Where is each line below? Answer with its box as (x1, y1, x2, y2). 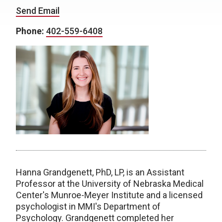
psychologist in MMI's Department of (16, 201, 161, 212)
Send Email (16, 5, 59, 16)
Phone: (16, 26, 46, 36)
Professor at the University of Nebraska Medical (16, 178, 204, 189)
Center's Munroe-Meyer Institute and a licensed (16, 189, 203, 200)
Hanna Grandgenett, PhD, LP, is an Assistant (16, 166, 184, 177)
